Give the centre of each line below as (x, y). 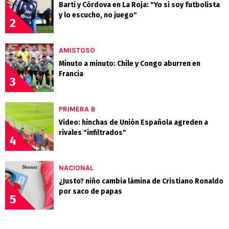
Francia (71, 74)
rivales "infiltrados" (93, 132)
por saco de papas (90, 191)
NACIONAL (76, 168)
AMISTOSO (77, 50)
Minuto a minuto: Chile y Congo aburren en (130, 63)
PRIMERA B (77, 109)
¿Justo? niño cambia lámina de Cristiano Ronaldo (141, 181)
